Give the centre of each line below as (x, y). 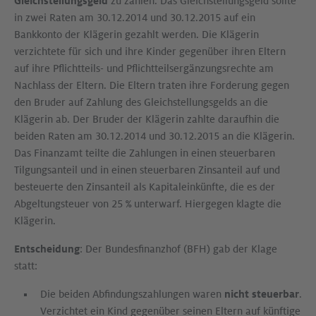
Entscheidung (47, 249)
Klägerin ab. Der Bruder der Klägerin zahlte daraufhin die (147, 119)
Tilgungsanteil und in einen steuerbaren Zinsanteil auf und (147, 170)
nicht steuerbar (261, 294)
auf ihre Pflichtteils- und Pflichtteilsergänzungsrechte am (144, 68)
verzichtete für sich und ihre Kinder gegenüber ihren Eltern (150, 51)
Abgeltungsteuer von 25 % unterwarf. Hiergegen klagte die (148, 204)
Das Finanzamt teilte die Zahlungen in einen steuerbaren (145, 153)
